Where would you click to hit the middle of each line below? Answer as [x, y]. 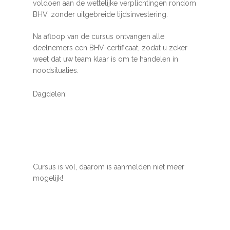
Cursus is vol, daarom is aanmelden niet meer [109, 167]
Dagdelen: [50, 94]
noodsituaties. [56, 70]
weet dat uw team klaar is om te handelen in [106, 59]
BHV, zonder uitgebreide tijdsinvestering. [100, 14]
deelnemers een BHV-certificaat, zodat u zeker [110, 48]
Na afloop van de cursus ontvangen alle [99, 36]
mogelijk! [48, 178]
